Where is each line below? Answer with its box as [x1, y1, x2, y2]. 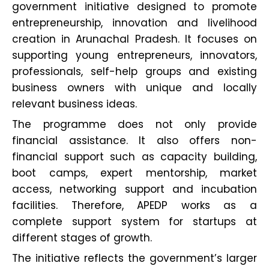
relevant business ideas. [12, 97, 137, 112]
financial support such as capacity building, [12, 150, 257, 165]
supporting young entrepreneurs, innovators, [12, 48, 257, 63]
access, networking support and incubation [12, 182, 257, 197]
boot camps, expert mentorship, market [12, 166, 257, 181]
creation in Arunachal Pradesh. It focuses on [12, 32, 257, 47]
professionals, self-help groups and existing [12, 64, 257, 79]
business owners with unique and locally [12, 80, 257, 95]
